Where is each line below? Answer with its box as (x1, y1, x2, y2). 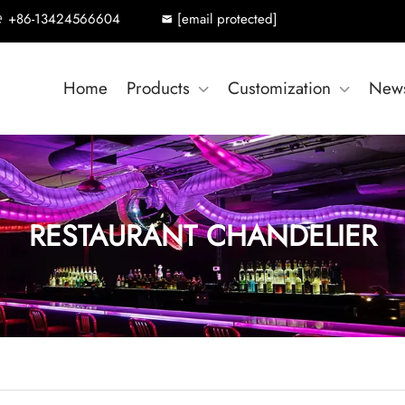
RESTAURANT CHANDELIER (28, 215, 377, 257)
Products (127, 76, 190, 100)
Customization (228, 76, 331, 100)
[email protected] (177, 9, 278, 29)
